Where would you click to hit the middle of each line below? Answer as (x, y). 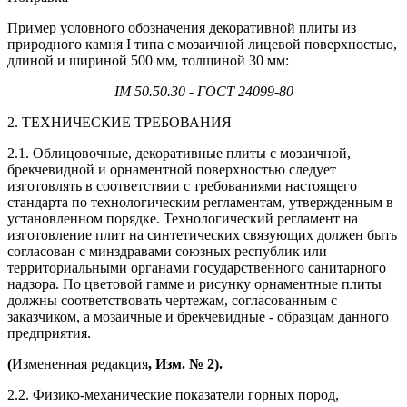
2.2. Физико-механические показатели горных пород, (173, 394)
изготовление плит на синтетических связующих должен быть (202, 234)
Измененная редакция (80, 363)
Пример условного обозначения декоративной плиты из (182, 27)
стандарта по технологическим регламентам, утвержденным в (200, 202)
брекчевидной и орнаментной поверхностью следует (172, 169)
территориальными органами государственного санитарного (197, 267)
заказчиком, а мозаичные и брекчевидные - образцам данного (198, 316)
